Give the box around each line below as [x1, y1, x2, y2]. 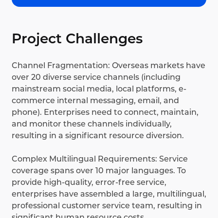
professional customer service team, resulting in [12, 201, 202, 211]
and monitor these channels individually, [12, 119, 172, 129]
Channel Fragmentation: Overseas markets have [12, 61, 205, 71]
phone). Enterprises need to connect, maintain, [12, 108, 199, 117]
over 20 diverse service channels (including [12, 73, 181, 82]
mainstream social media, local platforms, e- [12, 84, 186, 94]
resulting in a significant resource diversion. [12, 131, 184, 141]
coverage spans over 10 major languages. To [12, 166, 186, 176]
